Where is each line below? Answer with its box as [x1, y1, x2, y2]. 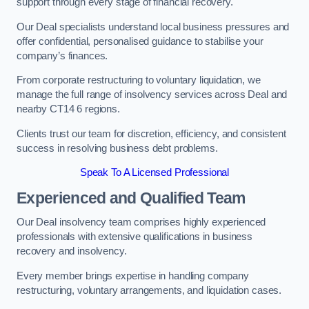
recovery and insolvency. [17, 246, 127, 257]
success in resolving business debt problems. [17, 142, 218, 154]
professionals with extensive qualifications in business [17, 231, 253, 243]
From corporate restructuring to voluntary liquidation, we [17, 74, 261, 86]
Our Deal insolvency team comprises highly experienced [17, 217, 266, 228]
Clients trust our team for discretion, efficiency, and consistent [17, 128, 286, 139]
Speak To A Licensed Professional [79, 167, 230, 179]
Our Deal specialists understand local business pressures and [17, 21, 290, 32]
